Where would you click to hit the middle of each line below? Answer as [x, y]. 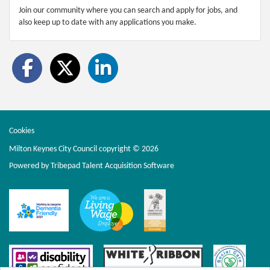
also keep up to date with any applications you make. [108, 22]
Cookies [22, 131]
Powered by [30, 166]
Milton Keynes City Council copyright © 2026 [84, 149]
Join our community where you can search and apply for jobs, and [128, 10]
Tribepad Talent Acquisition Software [112, 166]
